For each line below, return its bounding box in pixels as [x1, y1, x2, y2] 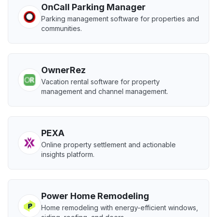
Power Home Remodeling [41, 191, 149, 201]
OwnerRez [41, 65, 86, 75]
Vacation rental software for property [41, 77, 160, 86]
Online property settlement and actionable [41, 140, 176, 149]
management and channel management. [41, 87, 168, 95]
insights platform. [41, 150, 94, 158]
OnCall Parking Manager [41, 2, 146, 12]
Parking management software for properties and [41, 15, 199, 23]
